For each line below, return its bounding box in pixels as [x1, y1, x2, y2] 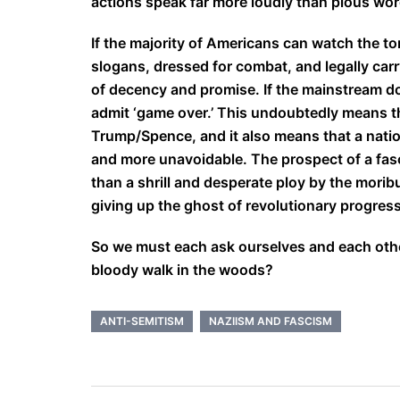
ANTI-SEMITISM [100, 314, 184, 328]
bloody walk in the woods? [91, 261, 273, 279]
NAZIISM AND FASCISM [209, 314, 332, 328]
